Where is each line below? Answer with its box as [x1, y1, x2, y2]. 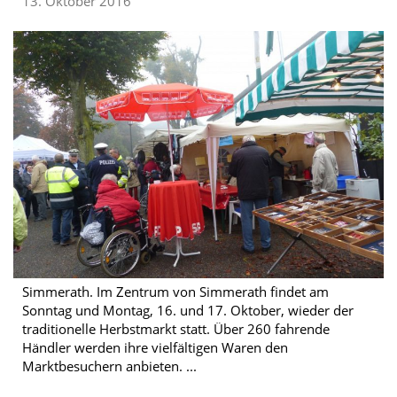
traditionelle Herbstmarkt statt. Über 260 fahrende [22, 319, 330, 338]
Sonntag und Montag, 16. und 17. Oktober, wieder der [22, 300, 354, 319]
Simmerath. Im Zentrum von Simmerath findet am [22, 282, 329, 300]
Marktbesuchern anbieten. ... [22, 356, 197, 375]
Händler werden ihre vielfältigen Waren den [22, 338, 288, 356]
